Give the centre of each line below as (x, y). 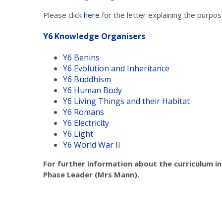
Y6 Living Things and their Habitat (126, 101)
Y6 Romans (83, 112)
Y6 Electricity (86, 123)
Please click (63, 15)
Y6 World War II (92, 145)
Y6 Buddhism (87, 80)
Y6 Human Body (92, 90)
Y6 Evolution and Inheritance (116, 69)
